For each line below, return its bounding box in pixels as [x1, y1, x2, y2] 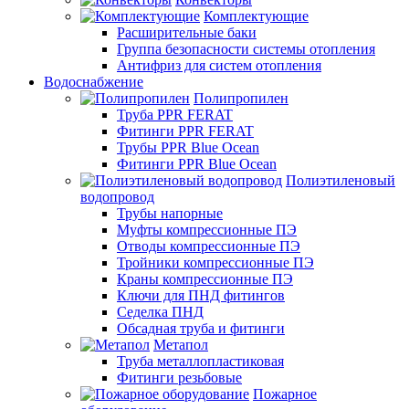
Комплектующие [204, 7, 309, 24]
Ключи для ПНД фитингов [117, 287, 285, 303]
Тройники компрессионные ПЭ [117, 254, 314, 270]
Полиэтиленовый [286, 172, 395, 188]
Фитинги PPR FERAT [117, 122, 254, 139]
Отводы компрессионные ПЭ [117, 237, 300, 254]
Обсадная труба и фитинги [117, 320, 285, 336]
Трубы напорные [117, 204, 223, 221]
